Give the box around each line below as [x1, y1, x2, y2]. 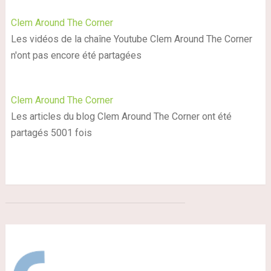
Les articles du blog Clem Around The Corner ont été [10, 111, 232, 122]
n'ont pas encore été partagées [10, 50, 142, 61]
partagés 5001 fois [10, 127, 92, 139]
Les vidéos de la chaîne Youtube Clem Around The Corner [10, 33, 252, 45]
